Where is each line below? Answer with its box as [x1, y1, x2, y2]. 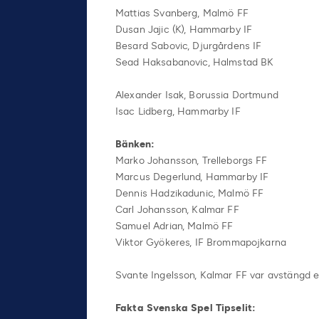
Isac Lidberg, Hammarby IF [115, 105, 241, 117]
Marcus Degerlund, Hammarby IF [115, 170, 269, 183]
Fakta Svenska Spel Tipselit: [115, 301, 256, 314]
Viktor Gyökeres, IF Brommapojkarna [115, 236, 287, 249]
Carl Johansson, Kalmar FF [115, 203, 239, 216]
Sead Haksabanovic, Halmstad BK [115, 56, 274, 68]
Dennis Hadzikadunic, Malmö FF [115, 187, 264, 199]
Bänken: [115, 137, 155, 150]
